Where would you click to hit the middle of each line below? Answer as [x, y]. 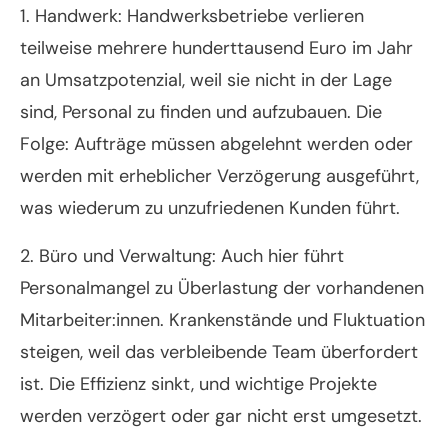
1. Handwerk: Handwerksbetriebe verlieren [192, 16]
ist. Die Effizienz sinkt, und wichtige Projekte [198, 384]
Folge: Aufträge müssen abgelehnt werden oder [216, 144]
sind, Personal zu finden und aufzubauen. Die [201, 112]
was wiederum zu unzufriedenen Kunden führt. [210, 208]
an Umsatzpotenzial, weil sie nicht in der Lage [206, 80]
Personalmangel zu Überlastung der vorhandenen [222, 288]
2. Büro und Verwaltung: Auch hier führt [182, 256]
